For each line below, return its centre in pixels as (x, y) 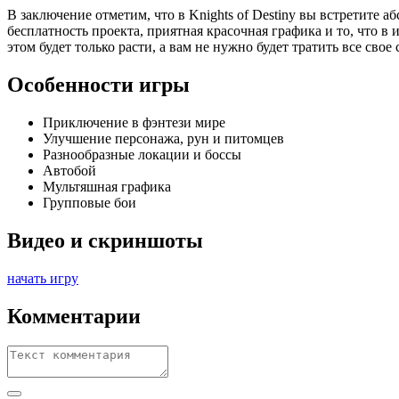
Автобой (69, 170)
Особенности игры (98, 84)
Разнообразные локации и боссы (142, 154)
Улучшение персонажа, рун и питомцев (163, 138)
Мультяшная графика (107, 186)
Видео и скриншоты (105, 240)
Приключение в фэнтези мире (134, 122)
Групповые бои (90, 202)
